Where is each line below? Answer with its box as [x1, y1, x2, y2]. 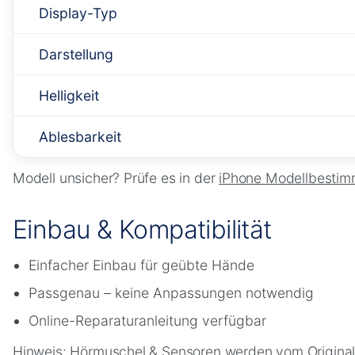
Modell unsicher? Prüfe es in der [13, 169, 219, 186]
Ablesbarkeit [39, 128, 121, 145]
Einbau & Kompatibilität [13, 213, 272, 245]
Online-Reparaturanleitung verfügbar [29, 311, 266, 329]
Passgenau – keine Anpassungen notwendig [29, 284, 314, 301]
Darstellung [39, 45, 113, 63]
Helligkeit [39, 86, 99, 104]
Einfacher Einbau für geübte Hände [29, 256, 254, 273]
